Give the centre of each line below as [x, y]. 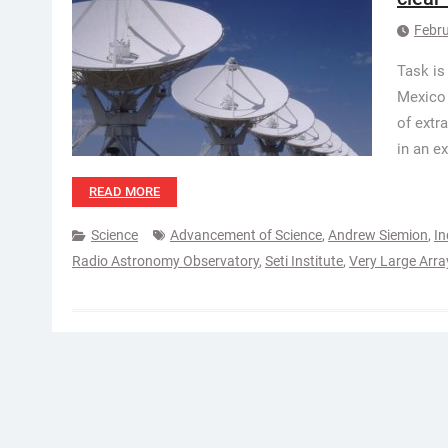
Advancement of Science [246, 235]
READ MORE [124, 191]
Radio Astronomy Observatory [165, 261]
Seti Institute [304, 261]
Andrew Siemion [378, 235]
